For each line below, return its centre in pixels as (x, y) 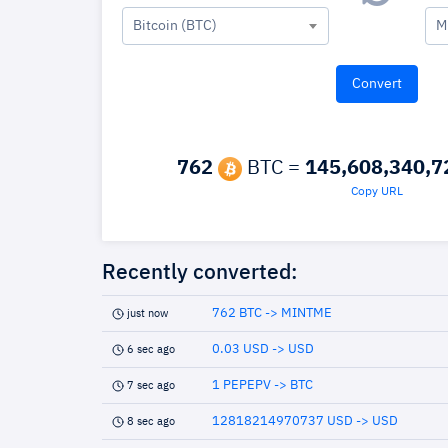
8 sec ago (151, 421)
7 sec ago (151, 385)
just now (147, 313)
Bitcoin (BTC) (175, 26)
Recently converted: (200, 273)
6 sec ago (151, 349)
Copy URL (377, 192)
